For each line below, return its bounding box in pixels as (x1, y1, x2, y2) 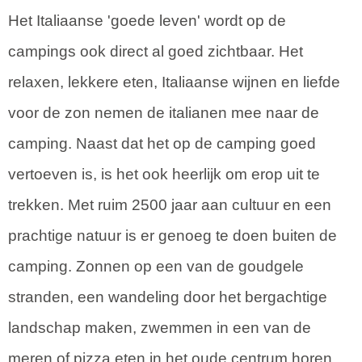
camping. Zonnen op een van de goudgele (8, 257, 304, 275)
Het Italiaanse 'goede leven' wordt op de (8, 11, 286, 29)
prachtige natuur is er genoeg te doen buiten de (8, 226, 337, 244)
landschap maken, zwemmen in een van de (8, 318, 311, 336)
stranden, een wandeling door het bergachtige (8, 288, 327, 305)
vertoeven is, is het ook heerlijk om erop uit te (8, 165, 320, 183)
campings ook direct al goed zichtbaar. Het (8, 42, 303, 60)
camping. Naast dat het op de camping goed (8, 134, 316, 152)
